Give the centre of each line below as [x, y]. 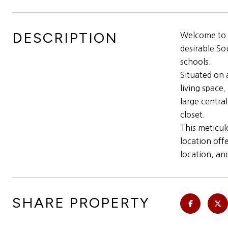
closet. [193, 115]
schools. [196, 62]
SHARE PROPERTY [81, 203]
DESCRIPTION [65, 38]
